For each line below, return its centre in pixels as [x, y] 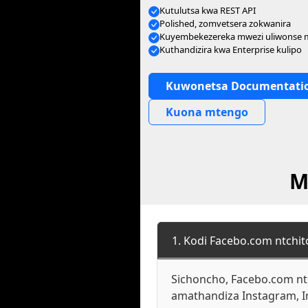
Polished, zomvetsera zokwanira [225, 23]
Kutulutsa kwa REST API [208, 10]
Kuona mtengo [207, 112]
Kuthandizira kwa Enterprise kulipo [231, 49]
